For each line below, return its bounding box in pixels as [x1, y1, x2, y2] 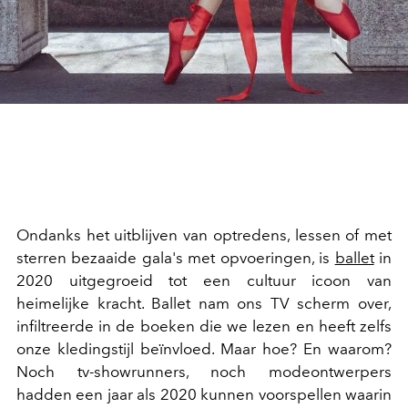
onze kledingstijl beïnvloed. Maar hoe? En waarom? [16, 340, 392, 359]
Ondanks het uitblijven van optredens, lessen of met [16, 226, 392, 245]
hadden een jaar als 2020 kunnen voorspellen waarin [16, 385, 392, 404]
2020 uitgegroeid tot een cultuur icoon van [16, 271, 392, 291]
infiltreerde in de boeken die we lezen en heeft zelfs [16, 317, 392, 336]
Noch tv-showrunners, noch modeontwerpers [16, 362, 392, 382]
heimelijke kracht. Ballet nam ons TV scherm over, [16, 294, 392, 313]
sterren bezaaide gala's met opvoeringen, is [16, 249, 335, 268]
